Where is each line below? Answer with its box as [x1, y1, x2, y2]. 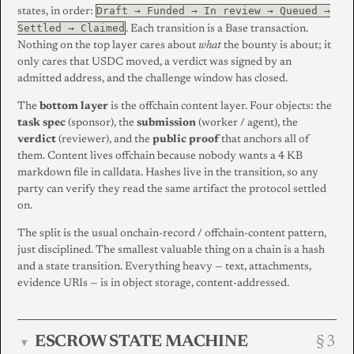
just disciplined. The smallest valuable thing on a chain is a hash [17, 244, 325, 256]
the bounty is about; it [221, 40, 331, 51]
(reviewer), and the [56, 134, 153, 145]
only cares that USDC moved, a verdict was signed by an [17, 56, 292, 68]
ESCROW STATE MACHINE [34, 333, 248, 351]
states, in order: [17, 6, 96, 17]
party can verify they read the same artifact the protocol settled [17, 183, 326, 195]
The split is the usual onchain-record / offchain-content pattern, [17, 228, 326, 239]
